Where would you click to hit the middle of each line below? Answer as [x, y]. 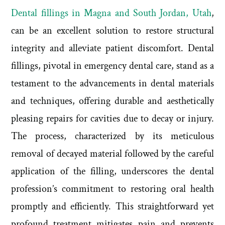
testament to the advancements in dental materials [113, 83]
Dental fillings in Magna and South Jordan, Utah [111, 13]
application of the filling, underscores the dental [113, 171]
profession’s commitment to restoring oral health [113, 189]
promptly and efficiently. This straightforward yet [113, 206]
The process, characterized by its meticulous [113, 136]
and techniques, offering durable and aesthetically [113, 101]
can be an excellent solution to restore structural [113, 30]
